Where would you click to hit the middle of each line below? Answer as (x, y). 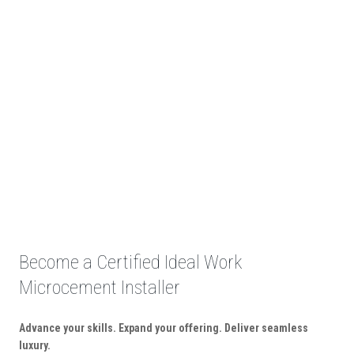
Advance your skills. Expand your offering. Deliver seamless (164, 328)
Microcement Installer (100, 288)
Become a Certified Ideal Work (130, 263)
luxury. (35, 346)
